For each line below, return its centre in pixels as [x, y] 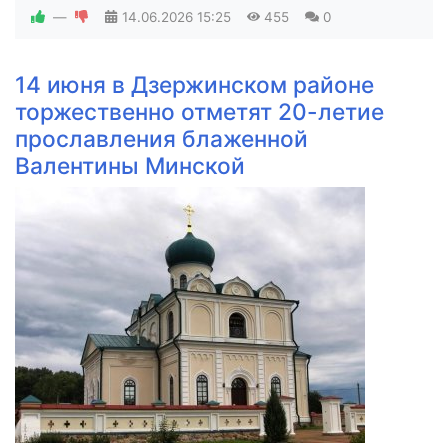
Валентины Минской [130, 165]
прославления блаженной [161, 138]
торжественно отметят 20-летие [199, 111]
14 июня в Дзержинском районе [194, 84]
